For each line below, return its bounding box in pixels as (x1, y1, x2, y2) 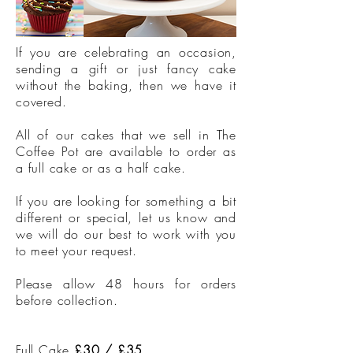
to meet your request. (16, 242, 142, 259)
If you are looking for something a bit (16, 192, 236, 210)
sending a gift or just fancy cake (16, 60, 236, 77)
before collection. (16, 292, 118, 309)
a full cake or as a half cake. (16, 159, 187, 176)
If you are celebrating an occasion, (16, 43, 236, 61)
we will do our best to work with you (16, 225, 236, 243)
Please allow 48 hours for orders (16, 275, 236, 292)
